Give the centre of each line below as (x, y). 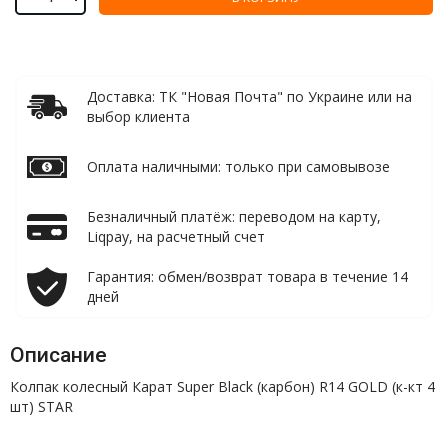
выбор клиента (138, 116)
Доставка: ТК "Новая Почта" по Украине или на (249, 96)
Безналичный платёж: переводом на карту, (234, 216)
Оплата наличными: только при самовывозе (238, 166)
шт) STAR (41, 406)
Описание (58, 355)
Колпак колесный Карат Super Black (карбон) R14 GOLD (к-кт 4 (222, 386)
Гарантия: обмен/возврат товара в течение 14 (247, 276)
